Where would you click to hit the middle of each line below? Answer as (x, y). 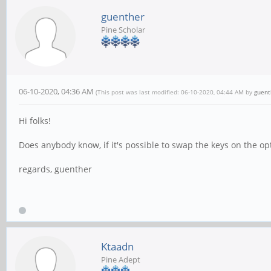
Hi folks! (35, 121)
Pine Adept (121, 260)
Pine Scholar (123, 30)
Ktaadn (117, 247)
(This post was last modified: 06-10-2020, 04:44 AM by (175, 92)
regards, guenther (55, 169)
